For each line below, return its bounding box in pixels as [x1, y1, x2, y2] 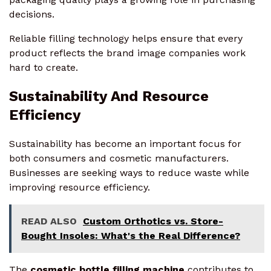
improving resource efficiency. [9, 181, 150, 193]
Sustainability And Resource [9, 87, 209, 105]
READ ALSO [21, 215, 77, 227]
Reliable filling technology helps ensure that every [9, 32, 243, 44]
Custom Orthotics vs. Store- [83, 215, 223, 227]
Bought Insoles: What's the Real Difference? [21, 229, 240, 241]
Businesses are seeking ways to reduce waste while [9, 166, 249, 178]
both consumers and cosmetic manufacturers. [9, 152, 229, 164]
